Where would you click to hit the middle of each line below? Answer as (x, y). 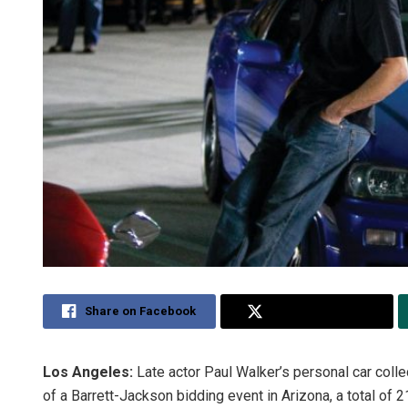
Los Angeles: (88, 372)
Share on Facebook (141, 311)
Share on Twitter (319, 311)
